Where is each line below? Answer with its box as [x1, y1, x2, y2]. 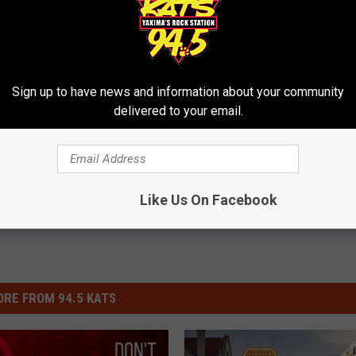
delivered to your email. [113, 103, 243, 118]
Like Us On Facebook [139, 192, 277, 208]
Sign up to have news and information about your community [12, 84, 344, 99]
